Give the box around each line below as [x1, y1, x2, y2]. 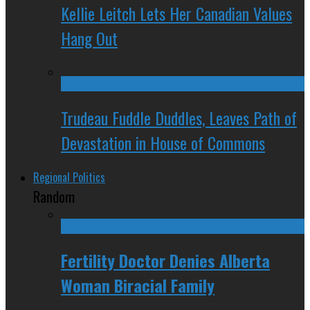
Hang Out [61, 25, 118, 51]
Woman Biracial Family [61, 272, 215, 298]
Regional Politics [33, 168, 105, 185]
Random [33, 185, 75, 207]
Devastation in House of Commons [61, 129, 265, 155]
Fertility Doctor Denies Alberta [61, 247, 270, 273]
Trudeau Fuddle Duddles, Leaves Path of [61, 104, 297, 130]
